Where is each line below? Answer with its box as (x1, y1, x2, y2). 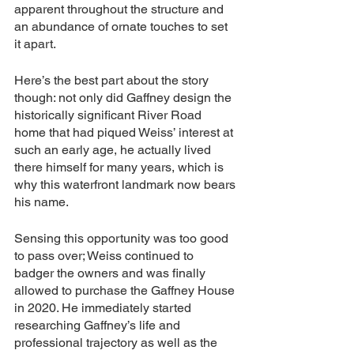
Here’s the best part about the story (14, 73, 212, 88)
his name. (14, 194, 69, 209)
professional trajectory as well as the (14, 335, 220, 350)
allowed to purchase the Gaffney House (14, 283, 238, 298)
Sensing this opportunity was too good (14, 231, 232, 246)
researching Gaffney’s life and (14, 318, 183, 333)
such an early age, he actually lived (14, 142, 214, 157)
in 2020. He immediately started (14, 300, 194, 315)
